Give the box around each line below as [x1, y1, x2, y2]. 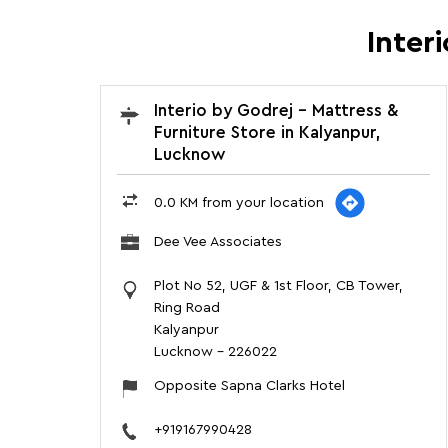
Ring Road [153, 301, 220, 316]
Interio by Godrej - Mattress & [153, 102, 398, 120]
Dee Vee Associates [153, 235, 282, 250]
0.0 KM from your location [153, 196, 324, 211]
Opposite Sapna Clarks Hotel [153, 379, 345, 394]
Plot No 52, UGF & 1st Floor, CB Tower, [153, 279, 403, 294]
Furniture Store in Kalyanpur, [153, 124, 381, 142]
